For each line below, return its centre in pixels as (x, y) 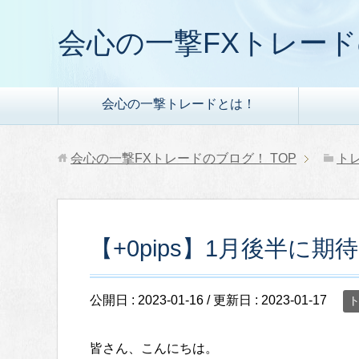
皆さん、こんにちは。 (154, 349)
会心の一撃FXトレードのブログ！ (169, 158)
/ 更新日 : (232, 301)
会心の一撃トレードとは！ (178, 104)
